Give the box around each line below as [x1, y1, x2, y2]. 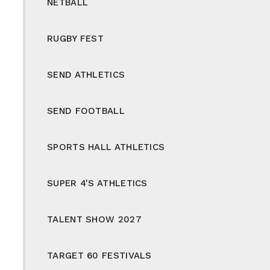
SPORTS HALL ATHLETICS [47, 141, 165, 152]
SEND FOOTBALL [47, 105, 125, 116]
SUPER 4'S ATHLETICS [47, 177, 148, 189]
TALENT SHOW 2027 [47, 213, 142, 225]
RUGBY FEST [47, 33, 104, 44]
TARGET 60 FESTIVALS [47, 250, 152, 261]
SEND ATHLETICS [47, 69, 125, 80]
